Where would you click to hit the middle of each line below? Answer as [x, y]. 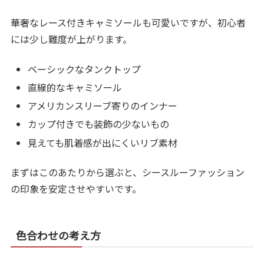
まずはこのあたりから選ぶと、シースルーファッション [128, 172]
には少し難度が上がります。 [72, 39]
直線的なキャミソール [75, 88]
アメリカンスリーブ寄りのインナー [103, 106]
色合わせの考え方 [59, 235]
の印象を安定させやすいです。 [76, 188]
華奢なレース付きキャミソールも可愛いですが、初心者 [128, 23]
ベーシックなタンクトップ [85, 69]
